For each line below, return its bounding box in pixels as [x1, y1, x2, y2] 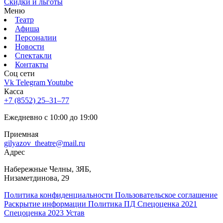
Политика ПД [88, 200, 137, 208]
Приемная [4, 130, 38, 138]
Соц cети [4, 69, 35, 78]
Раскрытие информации [4, 200, 88, 208]
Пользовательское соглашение [115, 191, 218, 199]
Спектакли [15, 51, 52, 60]
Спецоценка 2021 [137, 200, 197, 208]
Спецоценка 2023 [4, 209, 66, 217]
